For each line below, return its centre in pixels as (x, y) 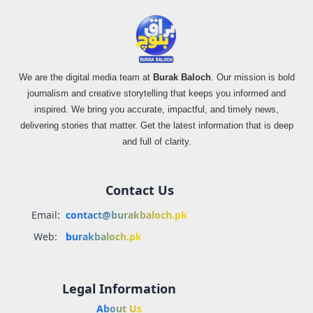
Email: (45, 215)
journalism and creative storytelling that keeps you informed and (156, 94)
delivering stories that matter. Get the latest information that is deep (156, 126)
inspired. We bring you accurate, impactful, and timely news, (156, 110)
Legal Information (119, 289)
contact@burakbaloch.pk (126, 215)
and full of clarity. (156, 142)
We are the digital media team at (86, 78)
